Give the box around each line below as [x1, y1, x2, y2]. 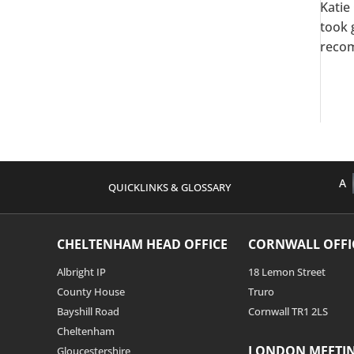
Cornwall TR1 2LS [248, 304, 328, 319]
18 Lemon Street [248, 265, 326, 280]
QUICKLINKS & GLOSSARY [108, 179, 231, 194]
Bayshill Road [57, 304, 119, 319]
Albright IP [57, 265, 106, 280]
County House [57, 284, 125, 299]
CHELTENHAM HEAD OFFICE [57, 235, 228, 254]
